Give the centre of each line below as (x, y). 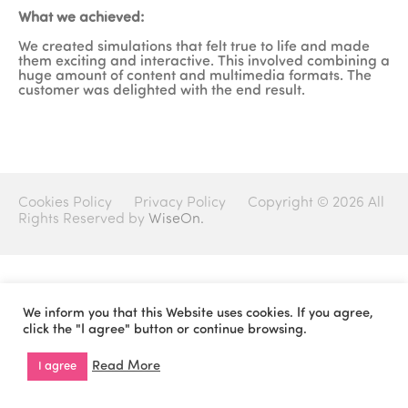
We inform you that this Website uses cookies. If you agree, (198, 314)
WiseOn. (176, 219)
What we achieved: (81, 18)
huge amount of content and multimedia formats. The (195, 76)
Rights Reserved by (82, 219)
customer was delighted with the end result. (162, 91)
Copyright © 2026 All (316, 203)
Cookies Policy (65, 203)
